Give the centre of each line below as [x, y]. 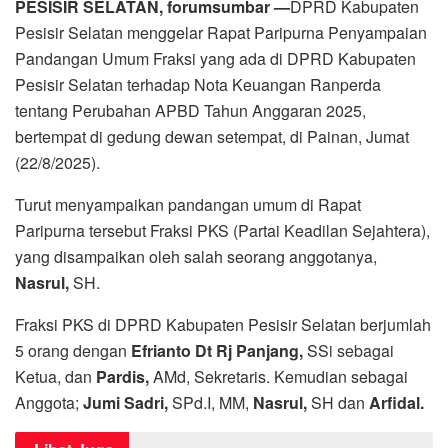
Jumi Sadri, [125, 402]
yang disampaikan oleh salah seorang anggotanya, [196, 256]
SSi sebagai [348, 350]
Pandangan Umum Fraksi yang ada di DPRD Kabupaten [215, 58]
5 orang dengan [73, 350]
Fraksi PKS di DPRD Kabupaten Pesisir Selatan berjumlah [223, 324]
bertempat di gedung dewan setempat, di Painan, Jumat [212, 136]
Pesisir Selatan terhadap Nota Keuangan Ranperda [198, 84]
